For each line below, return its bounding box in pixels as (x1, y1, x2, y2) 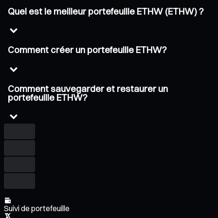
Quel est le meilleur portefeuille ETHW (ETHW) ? (8, 5, 204, 17)
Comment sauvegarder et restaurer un (8, 83, 168, 94)
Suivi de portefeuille (4, 203, 70, 214)
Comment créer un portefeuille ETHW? (8, 44, 167, 56)
